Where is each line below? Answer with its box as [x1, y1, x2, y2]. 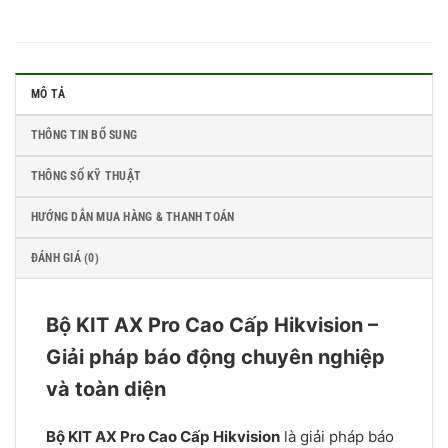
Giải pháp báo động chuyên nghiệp [46, 345, 385, 370]
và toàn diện [46, 377, 166, 402]
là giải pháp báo [280, 426, 394, 446]
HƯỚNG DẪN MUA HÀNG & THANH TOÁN [31, 210, 235, 225]
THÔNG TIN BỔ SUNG [31, 128, 138, 143]
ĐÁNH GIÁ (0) [31, 251, 99, 266]
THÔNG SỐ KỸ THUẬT [31, 169, 145, 184]
